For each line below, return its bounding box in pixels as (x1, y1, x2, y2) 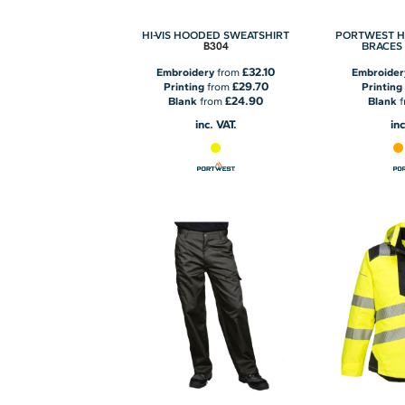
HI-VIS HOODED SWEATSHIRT (142, 28, 290, 42)
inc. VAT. (194, 117, 237, 131)
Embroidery (156, 65, 215, 79)
